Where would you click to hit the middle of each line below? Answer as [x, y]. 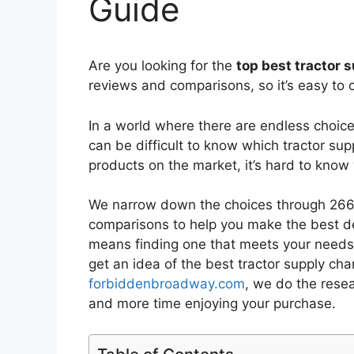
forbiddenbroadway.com [167, 284]
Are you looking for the [162, 66]
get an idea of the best [161, 264]
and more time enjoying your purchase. [212, 304]
